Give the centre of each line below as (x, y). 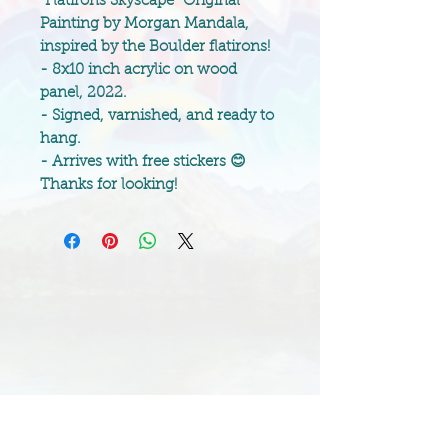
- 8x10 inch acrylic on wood (138, 70)
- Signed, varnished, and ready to (157, 116)
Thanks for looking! (108, 185)
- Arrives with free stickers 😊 (143, 162)
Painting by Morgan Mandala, (144, 24)
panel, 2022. (83, 93)
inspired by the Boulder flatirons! (155, 47)
